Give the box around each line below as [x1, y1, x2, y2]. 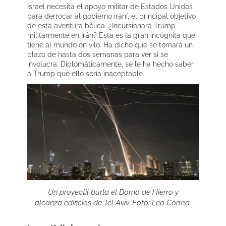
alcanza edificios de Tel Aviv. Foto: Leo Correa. [35, 198, 191, 207]
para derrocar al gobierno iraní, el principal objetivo [27, 12, 196, 20]
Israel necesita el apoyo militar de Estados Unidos [27, 2, 193, 11]
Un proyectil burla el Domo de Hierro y [47, 187, 179, 197]
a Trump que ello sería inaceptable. [27, 69, 144, 78]
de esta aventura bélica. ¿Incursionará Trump [27, 21, 176, 30]
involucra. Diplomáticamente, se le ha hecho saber [27, 60, 194, 68]
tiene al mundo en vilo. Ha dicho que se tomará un [27, 40, 193, 49]
